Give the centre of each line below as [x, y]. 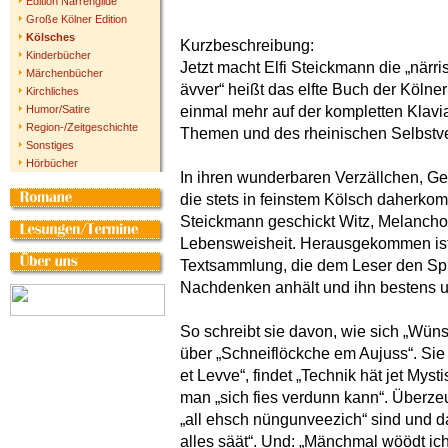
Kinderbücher [58, 55]
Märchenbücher [64, 73]
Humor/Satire [58, 109]
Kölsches [50, 37]
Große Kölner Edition [76, 19]
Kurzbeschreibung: [247, 45]
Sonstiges [50, 145]
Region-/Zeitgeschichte [82, 127]
